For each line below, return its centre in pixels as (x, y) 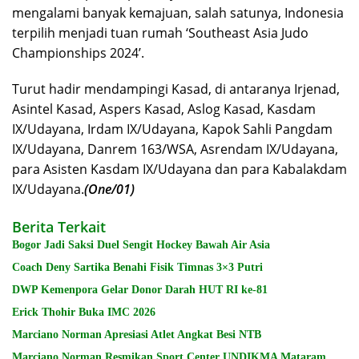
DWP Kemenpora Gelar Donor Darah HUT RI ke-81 (140, 289)
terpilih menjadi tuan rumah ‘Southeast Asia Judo (160, 32)
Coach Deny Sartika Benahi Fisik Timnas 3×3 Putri (137, 267)
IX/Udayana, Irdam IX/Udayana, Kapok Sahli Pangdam (172, 129)
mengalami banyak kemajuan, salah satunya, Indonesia (178, 12)
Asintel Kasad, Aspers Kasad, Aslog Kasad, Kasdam (164, 109)
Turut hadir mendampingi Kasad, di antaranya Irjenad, (176, 89)
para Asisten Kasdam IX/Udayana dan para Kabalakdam (179, 169)
